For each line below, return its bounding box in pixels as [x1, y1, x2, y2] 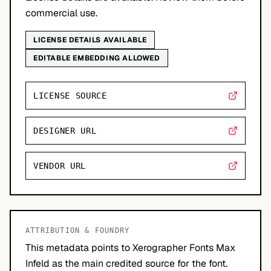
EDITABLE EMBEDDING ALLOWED [33, 53, 160, 63]
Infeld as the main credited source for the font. [25, 257, 227, 270]
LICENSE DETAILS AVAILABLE [33, 35, 147, 45]
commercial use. [25, 7, 97, 19]
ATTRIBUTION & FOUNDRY [25, 226, 130, 235]
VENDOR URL [33, 161, 86, 171]
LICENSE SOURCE [33, 91, 107, 100]
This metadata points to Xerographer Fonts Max [25, 241, 235, 254]
